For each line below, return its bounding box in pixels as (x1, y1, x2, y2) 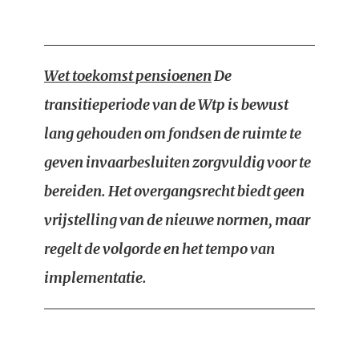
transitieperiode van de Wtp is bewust (44, 95, 288, 114)
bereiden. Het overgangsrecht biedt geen (44, 182, 305, 200)
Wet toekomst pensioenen (44, 67, 212, 85)
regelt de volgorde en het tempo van (44, 240, 275, 258)
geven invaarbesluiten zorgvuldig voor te (44, 153, 311, 171)
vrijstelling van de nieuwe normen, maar (44, 211, 310, 229)
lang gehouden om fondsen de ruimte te (44, 124, 301, 143)
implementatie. (44, 268, 147, 287)
